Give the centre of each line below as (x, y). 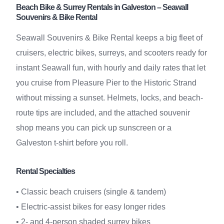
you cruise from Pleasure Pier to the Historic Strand (106, 83)
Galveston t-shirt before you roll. (72, 143)
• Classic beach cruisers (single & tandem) (91, 192)
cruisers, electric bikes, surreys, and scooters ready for (111, 53)
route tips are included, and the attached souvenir (103, 113)
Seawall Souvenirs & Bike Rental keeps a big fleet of (109, 38)
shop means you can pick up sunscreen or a (94, 128)
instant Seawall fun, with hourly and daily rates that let (111, 68)
